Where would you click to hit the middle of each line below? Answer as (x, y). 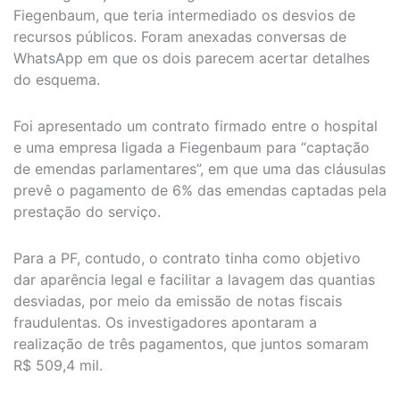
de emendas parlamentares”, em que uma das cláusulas (200, 168)
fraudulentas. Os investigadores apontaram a (165, 322)
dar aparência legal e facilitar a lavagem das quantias (194, 279)
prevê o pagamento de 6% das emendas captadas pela (200, 190)
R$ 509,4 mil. (58, 365)
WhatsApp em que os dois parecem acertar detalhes (192, 58)
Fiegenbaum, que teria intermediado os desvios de (184, 15)
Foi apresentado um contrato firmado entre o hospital (196, 125)
